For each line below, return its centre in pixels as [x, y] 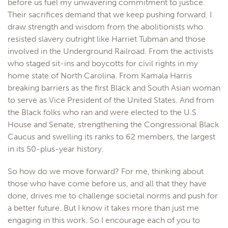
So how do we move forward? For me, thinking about [106, 171]
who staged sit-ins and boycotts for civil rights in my [103, 63]
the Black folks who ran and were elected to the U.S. [103, 112]
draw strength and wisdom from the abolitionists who [105, 27]
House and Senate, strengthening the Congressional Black [113, 124]
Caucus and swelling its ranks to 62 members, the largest [111, 137]
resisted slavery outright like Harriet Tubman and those [107, 39]
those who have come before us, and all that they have [107, 183]
